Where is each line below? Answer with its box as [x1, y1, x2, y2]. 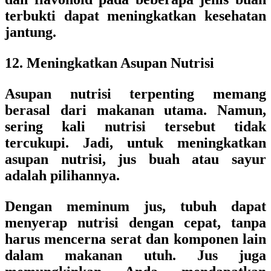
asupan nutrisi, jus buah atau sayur [5, 151, 266, 167]
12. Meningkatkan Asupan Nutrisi [5, 55, 214, 71]
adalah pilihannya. [5, 168, 120, 183]
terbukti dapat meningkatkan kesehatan [5, 8, 266, 24]
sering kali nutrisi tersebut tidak [5, 119, 266, 134]
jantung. [5, 24, 56, 40]
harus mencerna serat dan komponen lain [5, 231, 266, 247]
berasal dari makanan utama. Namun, [5, 102, 266, 118]
